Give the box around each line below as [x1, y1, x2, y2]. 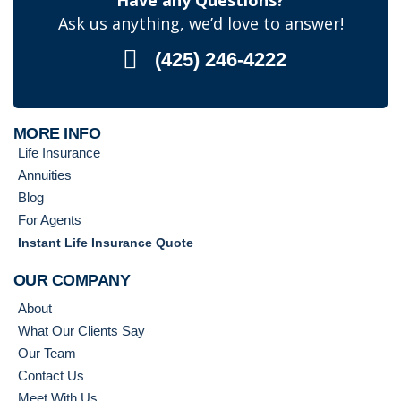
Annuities [18, 167, 72, 183]
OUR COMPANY [13, 271, 131, 289]
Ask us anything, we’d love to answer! [57, 13, 344, 34]
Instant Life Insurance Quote [18, 235, 193, 250]
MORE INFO [13, 124, 101, 142]
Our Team [18, 346, 76, 361]
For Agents [18, 212, 81, 227]
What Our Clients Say [18, 323, 145, 338]
